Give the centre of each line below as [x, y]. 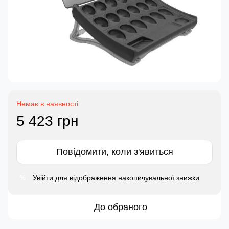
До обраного [121, 207]
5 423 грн [47, 121]
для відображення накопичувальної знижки [126, 178]
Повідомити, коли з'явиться [114, 152]
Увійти [43, 178]
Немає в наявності [47, 104]
